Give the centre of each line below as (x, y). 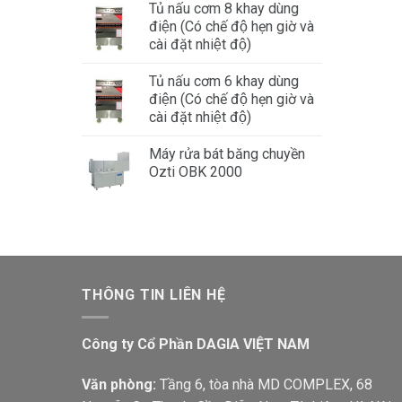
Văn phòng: (119, 385)
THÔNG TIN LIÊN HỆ (154, 295)
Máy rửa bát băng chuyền (227, 154)
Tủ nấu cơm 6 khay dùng (224, 82)
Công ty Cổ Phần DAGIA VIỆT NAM (196, 344)
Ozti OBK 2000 (196, 172)
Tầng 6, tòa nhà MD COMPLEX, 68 (264, 385)
